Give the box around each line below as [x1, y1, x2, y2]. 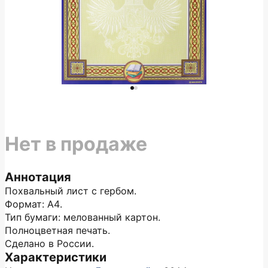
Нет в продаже [5, 132, 147, 156]
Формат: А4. [5, 198, 62, 210]
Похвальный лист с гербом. [5, 185, 136, 197]
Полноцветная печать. [5, 224, 110, 236]
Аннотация [5, 170, 71, 184]
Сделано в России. [5, 237, 94, 249]
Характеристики [5, 250, 106, 264]
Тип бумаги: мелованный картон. [5, 211, 160, 223]
